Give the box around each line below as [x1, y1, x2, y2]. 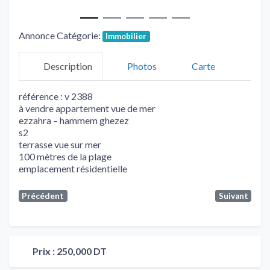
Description [43, 60, 92, 72]
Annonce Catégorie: [19, 29, 102, 41]
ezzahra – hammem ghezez [19, 114, 129, 126]
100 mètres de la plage [19, 150, 111, 162]
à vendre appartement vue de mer [19, 102, 155, 114]
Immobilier [105, 31, 147, 41]
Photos [127, 60, 157, 72]
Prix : [33, 245, 57, 257]
